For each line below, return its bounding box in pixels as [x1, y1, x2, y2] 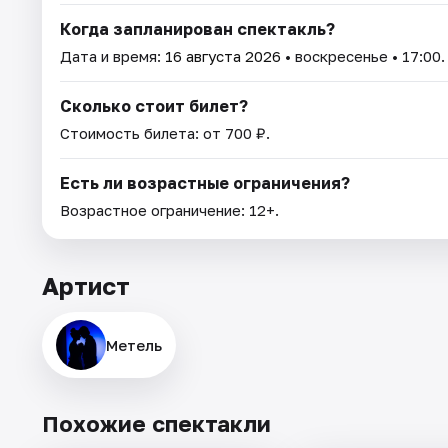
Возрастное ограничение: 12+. [60, 200, 279, 219]
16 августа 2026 [165, 46, 281, 65]
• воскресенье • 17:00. [281, 46, 445, 65]
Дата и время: [60, 46, 165, 65]
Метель [106, 335, 162, 354]
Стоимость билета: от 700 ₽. [60, 123, 270, 142]
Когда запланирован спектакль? [60, 18, 335, 39]
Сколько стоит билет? [60, 95, 248, 116]
